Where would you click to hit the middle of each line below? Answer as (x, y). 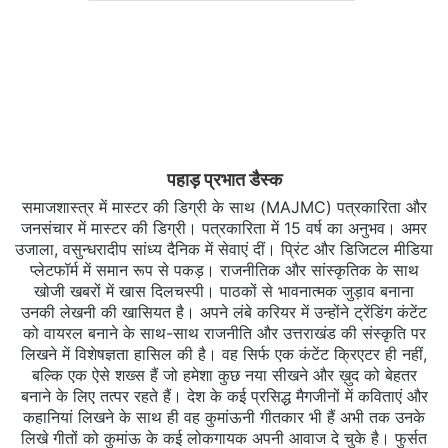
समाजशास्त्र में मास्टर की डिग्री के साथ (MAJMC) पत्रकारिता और (224, 207)
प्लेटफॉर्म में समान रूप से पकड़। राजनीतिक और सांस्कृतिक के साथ (224, 270)
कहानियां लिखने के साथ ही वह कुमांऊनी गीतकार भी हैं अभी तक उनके (224, 417)
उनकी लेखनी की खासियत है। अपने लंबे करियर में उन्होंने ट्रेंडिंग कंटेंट (224, 312)
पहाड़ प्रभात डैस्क (224, 180)
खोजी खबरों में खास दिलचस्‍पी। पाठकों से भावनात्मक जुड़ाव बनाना (224, 291)
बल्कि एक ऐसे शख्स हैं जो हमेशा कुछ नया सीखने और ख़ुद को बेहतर (224, 375)
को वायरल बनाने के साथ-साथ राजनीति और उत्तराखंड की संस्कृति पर (224, 333)
